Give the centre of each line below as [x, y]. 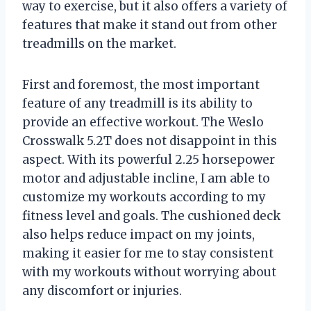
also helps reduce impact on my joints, [138, 235]
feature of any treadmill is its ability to [137, 104]
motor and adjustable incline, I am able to [146, 179]
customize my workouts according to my [144, 197]
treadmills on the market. [99, 44]
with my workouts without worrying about [149, 272]
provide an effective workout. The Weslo [143, 123]
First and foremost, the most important [141, 85]
